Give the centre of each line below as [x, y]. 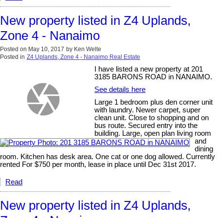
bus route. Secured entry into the [146, 126]
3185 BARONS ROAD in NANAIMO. [154, 77]
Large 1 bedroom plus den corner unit [154, 102]
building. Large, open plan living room [153, 134]
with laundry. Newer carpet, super [148, 110]
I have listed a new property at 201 [149, 69]
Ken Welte [88, 49]
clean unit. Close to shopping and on [152, 118]
